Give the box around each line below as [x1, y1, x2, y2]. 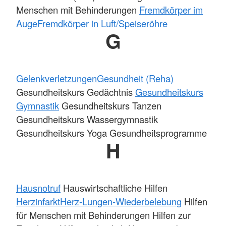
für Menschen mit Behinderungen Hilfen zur [16, 208, 191, 222]
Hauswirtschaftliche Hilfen [61, 181, 167, 195]
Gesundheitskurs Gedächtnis [16, 85, 135, 98]
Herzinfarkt [16, 195, 60, 208]
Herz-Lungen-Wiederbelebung [60, 195, 182, 208]
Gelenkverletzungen [16, 72, 97, 85]
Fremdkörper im [139, 3, 203, 16]
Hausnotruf [16, 181, 61, 195]
